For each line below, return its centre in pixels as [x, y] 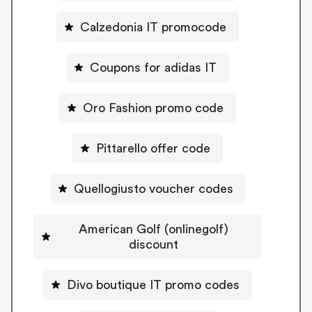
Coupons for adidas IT [153, 67]
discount [153, 244]
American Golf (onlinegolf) [153, 229]
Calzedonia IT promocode [153, 27]
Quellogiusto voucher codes [153, 188]
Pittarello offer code [153, 148]
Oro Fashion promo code [153, 108]
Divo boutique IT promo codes [153, 284]
